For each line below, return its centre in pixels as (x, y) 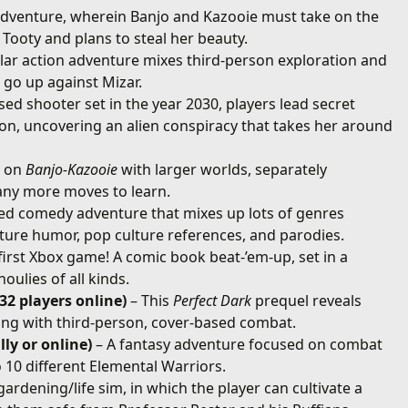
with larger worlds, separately (223, 169)
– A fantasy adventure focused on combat (238, 344)
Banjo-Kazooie (72, 169)
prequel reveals (307, 300)
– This (150, 300)
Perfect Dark (213, 300)
